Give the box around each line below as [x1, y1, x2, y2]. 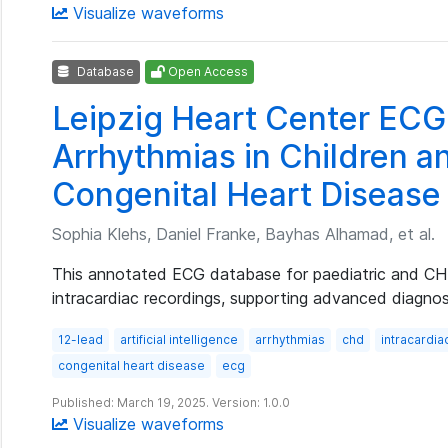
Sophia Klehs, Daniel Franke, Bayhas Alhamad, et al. [52, 224, 435, 244]
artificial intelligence [120, 332, 238, 347]
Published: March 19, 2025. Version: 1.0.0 [52, 395, 290, 410]
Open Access [165, 64, 248, 79]
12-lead [58, 332, 103, 347]
